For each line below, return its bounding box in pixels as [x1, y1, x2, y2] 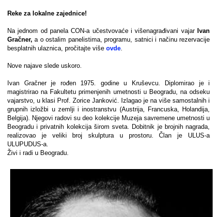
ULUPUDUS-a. [7, 140, 50, 148]
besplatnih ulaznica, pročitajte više [7, 44, 106, 52]
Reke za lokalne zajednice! [7, 9, 87, 17]
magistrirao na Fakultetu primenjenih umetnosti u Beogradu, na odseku [7, 88, 210, 95]
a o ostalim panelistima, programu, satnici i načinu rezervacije [34, 35, 210, 43]
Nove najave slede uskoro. [7, 62, 82, 69]
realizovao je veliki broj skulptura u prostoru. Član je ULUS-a [7, 131, 210, 139]
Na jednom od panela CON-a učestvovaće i [7, 27, 132, 34]
